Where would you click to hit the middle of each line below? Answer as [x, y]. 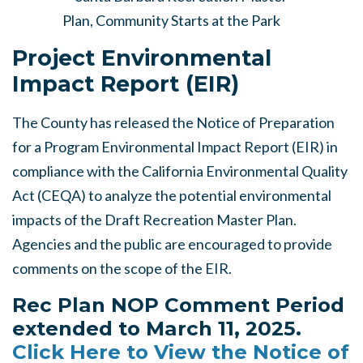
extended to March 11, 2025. [160, 329]
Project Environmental [142, 58]
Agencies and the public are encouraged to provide [172, 244]
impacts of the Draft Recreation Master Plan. [154, 220]
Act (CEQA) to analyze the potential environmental [172, 196]
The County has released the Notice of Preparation [173, 123]
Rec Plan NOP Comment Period [178, 305]
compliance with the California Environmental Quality [180, 171]
